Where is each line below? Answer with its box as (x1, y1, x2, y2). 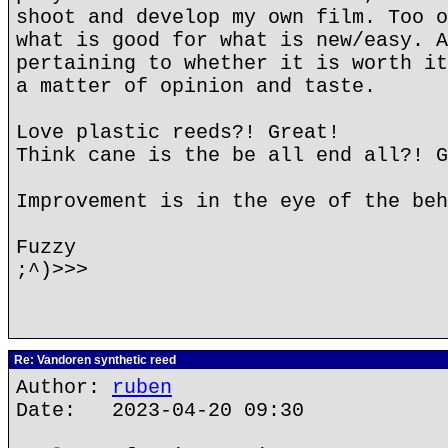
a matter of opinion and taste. (16, 75, 376, 98)
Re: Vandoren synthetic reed (11, 353, 176, 367)
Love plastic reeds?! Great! (16, 121, 340, 144)
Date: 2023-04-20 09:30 (16, 399, 304, 422)
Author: (16, 376, 112, 399)
